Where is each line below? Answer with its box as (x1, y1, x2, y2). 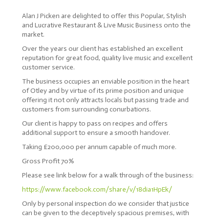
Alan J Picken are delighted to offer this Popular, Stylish (22, 12, 186, 21)
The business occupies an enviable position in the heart (22, 77, 189, 86)
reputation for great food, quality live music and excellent (22, 54, 193, 63)
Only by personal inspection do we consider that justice (22, 199, 189, 208)
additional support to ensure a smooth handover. (22, 129, 170, 137)
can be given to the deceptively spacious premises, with (22, 209, 189, 218)
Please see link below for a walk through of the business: (22, 171, 194, 180)
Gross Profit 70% (22, 157, 74, 166)
